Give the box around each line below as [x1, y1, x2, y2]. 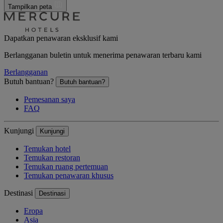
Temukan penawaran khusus [24, 171, 113, 180]
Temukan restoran [24, 153, 80, 162]
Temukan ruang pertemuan [24, 162, 108, 171]
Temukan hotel [24, 144, 71, 153]
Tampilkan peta [8, 3, 54, 11]
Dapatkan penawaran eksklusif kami [4, 34, 118, 43]
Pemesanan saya [24, 95, 75, 104]
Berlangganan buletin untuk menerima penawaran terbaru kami [4, 51, 202, 60]
